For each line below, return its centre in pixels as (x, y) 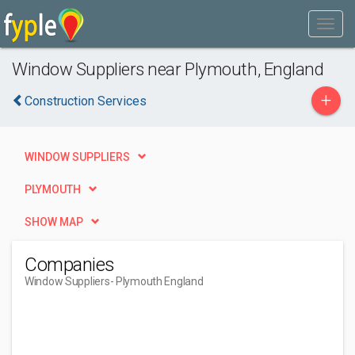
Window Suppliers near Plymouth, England (168, 69)
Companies (70, 265)
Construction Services (86, 101)
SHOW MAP (54, 222)
